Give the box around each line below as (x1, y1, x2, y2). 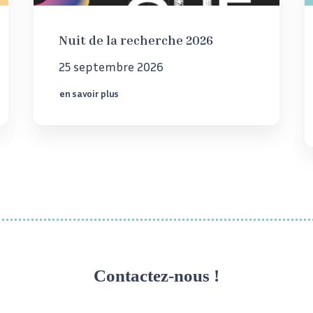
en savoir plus (59, 87, 119, 99)
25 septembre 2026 (59, 58, 163, 74)
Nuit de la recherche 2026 (59, 31, 213, 48)
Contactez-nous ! (94, 266, 219, 285)
